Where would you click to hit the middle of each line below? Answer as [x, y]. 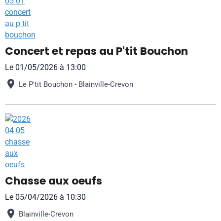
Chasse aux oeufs [54, 181]
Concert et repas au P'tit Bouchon [96, 51]
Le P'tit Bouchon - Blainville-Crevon [76, 84]
